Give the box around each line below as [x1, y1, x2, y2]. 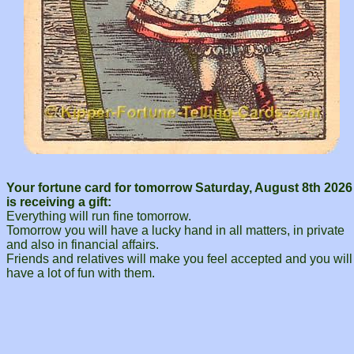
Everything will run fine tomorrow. [6, 209, 191, 224]
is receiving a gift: [6, 195, 111, 209]
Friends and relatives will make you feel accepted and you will [6, 252, 352, 266]
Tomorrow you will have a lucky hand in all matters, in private [6, 224, 345, 238]
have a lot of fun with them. [6, 266, 155, 281]
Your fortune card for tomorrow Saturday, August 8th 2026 [6, 181, 352, 195]
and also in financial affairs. [6, 238, 159, 252]
